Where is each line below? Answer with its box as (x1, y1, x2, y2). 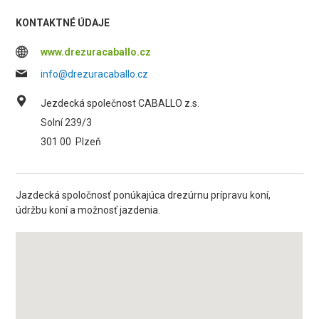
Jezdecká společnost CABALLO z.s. (41, 98, 200, 109)
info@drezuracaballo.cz (41, 68, 149, 80)
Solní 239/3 (41, 117, 93, 128)
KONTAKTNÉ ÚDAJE (16, 17, 110, 28)
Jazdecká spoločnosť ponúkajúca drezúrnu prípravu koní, (16, 189, 271, 201)
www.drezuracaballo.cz (41, 46, 152, 58)
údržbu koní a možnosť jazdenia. (16, 204, 161, 216)
